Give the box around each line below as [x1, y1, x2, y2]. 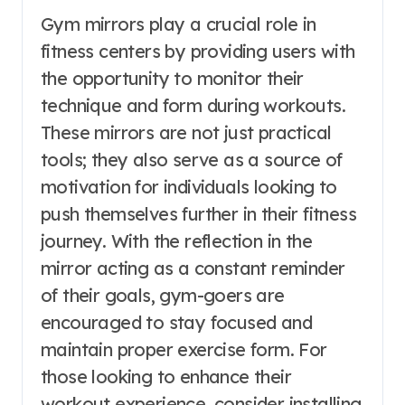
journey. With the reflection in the [41, 229, 312, 252]
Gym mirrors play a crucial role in [41, 12, 316, 35]
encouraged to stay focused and [41, 310, 312, 334]
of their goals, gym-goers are [41, 283, 285, 306]
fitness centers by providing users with [41, 39, 355, 62]
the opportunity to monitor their [41, 66, 304, 89]
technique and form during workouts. [41, 93, 345, 117]
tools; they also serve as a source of [41, 147, 343, 171]
